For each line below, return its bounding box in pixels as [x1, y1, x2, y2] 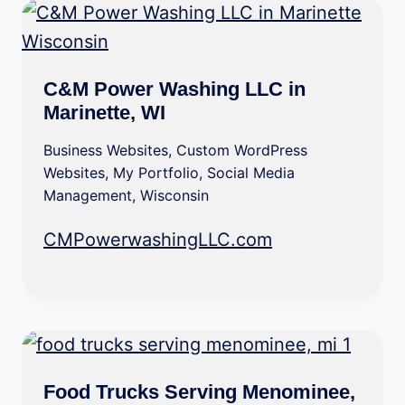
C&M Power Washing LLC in [43, 78, 306, 101]
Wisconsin [140, 186, 209, 205]
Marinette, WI [43, 101, 165, 125]
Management [43, 186, 132, 205]
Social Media [207, 164, 295, 183]
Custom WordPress [176, 141, 307, 160]
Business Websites [43, 141, 168, 160]
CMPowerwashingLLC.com [43, 229, 272, 251]
